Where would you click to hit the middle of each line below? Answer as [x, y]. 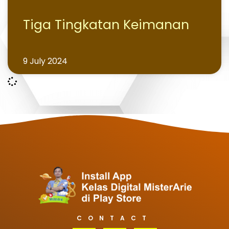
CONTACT [114, 218]
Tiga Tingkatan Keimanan [106, 25]
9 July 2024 [45, 61]
